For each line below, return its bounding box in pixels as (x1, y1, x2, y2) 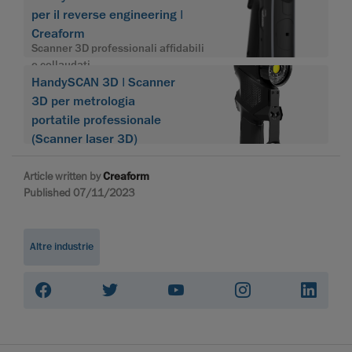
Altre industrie (30, 240, 93, 255)
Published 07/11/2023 (24, 185, 134, 200)
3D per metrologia (31, 93, 135, 110)
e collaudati (31, 57, 90, 73)
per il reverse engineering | (31, 7, 183, 24)
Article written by (24, 169, 103, 184)
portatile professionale (31, 112, 161, 129)
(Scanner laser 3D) (31, 131, 137, 148)
